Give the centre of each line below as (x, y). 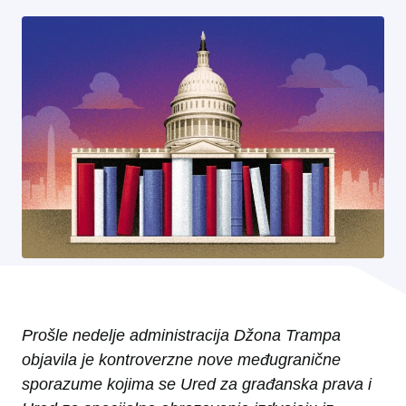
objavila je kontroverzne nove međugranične (181, 360)
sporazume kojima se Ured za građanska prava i (197, 385)
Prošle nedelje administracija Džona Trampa (181, 336)
